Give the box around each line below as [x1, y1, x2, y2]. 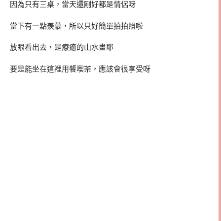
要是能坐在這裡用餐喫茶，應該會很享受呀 [10, 65, 150, 74]
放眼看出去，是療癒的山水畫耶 [10, 43, 113, 52]
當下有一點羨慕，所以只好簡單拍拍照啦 [10, 22, 143, 30]
